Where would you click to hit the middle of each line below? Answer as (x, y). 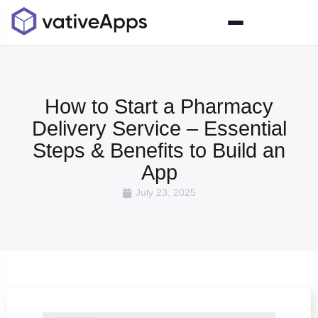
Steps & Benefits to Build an (159, 150)
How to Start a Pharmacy (159, 106)
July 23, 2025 (166, 192)
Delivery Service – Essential (159, 128)
